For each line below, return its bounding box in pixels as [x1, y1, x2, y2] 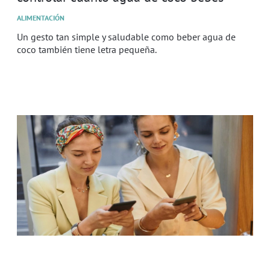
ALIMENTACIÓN [17, 13, 64, 22]
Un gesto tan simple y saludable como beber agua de [17, 30, 236, 43]
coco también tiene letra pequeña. [17, 43, 157, 55]
